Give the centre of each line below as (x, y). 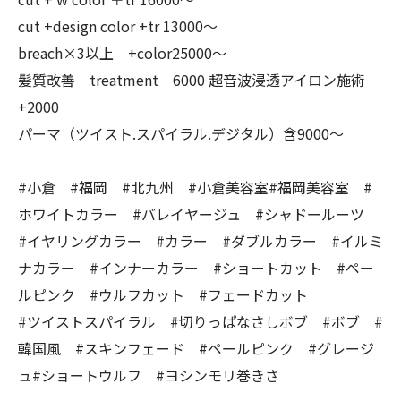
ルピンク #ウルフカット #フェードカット (170, 294)
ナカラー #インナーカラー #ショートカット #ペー (196, 268)
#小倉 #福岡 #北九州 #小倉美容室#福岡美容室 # (195, 187)
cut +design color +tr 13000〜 (118, 26)
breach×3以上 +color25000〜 (122, 53)
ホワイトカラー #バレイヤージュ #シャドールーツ (198, 214)
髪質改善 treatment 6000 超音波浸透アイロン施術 (192, 80)
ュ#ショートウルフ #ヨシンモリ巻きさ (149, 375)
